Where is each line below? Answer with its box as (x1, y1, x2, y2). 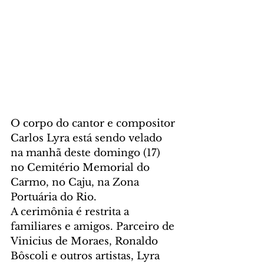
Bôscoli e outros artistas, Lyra (11, 250, 163, 263)
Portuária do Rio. (11, 191, 97, 204)
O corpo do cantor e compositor (11, 117, 178, 130)
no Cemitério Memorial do (11, 161, 153, 174)
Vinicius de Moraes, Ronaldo (11, 235, 161, 248)
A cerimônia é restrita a (11, 206, 132, 219)
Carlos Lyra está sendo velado (11, 132, 165, 145)
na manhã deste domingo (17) (11, 147, 163, 160)
